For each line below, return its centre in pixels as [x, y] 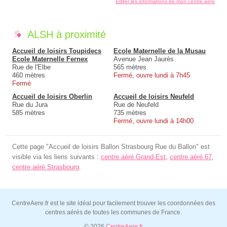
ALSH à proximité [67, 35]
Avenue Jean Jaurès [144, 59]
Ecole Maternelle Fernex [50, 59]
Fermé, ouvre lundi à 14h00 [154, 121]
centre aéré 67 [191, 157]
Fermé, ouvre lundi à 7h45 [152, 75]
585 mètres [29, 113]
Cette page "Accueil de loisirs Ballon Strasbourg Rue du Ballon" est [111, 147]
